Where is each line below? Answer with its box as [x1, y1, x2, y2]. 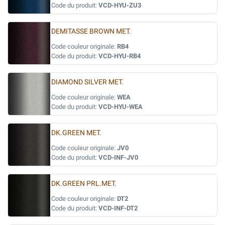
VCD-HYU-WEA [98, 103, 143, 110]
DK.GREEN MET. [51, 129, 101, 137]
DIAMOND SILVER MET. [51, 78, 124, 86]
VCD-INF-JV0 [98, 154, 138, 161]
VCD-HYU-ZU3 [98, 2, 141, 9]
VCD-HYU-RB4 [98, 52, 141, 60]
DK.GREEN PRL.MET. [51, 179, 117, 188]
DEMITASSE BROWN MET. [51, 27, 131, 36]
